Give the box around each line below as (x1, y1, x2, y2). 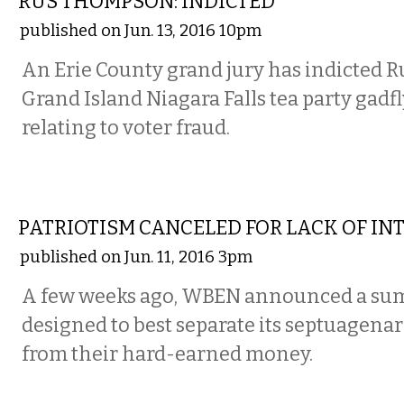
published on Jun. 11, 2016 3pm (20, 247, 252, 267)
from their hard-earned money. (22, 343, 313, 366)
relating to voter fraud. (22, 116, 230, 140)
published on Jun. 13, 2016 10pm (20, 21, 262, 41)
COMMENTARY (25, 181, 167, 205)
